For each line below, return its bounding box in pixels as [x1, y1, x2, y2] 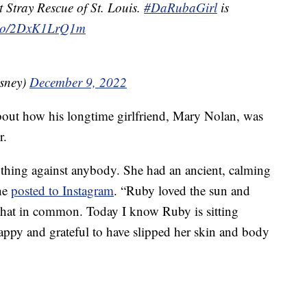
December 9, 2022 [29, 73, 127, 91]
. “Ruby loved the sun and [114, 182, 250, 199]
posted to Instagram [11, 182, 114, 199]
